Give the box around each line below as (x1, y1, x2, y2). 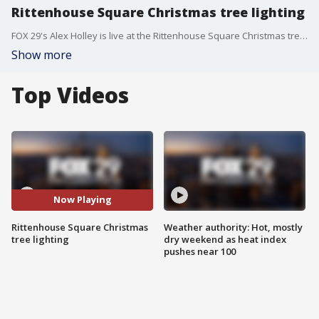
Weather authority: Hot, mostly (164, 220, 303, 234)
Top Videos (11, 80, 129, 110)
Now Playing (53, 193, 112, 206)
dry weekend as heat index (164, 232, 286, 246)
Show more (11, 47, 72, 63)
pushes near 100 (164, 244, 236, 258)
